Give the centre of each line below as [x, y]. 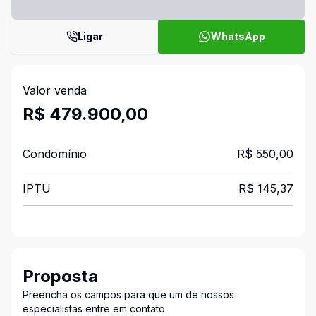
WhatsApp [238, 36]
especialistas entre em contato [94, 309]
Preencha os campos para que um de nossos [128, 294]
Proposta [60, 276]
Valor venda [55, 90]
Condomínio [55, 154]
